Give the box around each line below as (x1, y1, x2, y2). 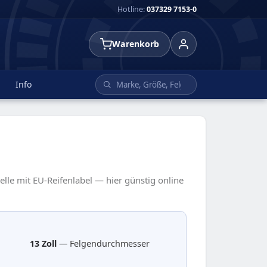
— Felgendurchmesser (56, 237, 150, 249)
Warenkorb (112, 38, 159, 50)
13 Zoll (29, 237, 57, 249)
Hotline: (117, 4, 147, 14)
